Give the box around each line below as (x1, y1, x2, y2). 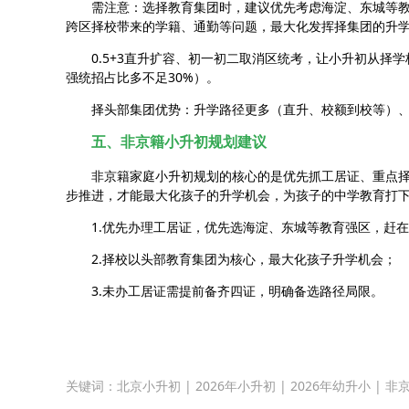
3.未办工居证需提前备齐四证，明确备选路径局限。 (91, 281, 383, 299)
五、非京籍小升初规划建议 (91, 133, 267, 150)
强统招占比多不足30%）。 (66, 68, 219, 86)
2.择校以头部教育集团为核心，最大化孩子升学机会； (91, 249, 396, 267)
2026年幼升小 (290, 376, 371, 394)
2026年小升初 (195, 376, 276, 394)
